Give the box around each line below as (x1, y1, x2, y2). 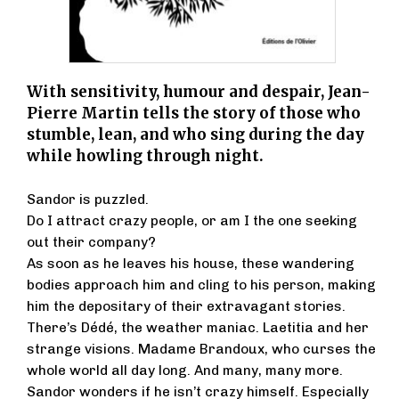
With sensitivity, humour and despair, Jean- (27, 82, 370, 102)
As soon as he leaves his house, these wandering (27, 256, 354, 273)
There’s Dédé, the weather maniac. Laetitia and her (27, 320, 369, 337)
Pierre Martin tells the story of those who (27, 103, 361, 124)
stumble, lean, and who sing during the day (27, 125, 364, 145)
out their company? (27, 234, 156, 251)
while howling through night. (27, 146, 264, 167)
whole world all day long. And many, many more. (27, 362, 343, 379)
